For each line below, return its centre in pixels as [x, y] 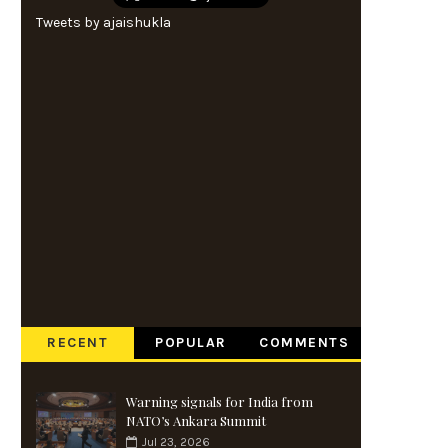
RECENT [78, 343]
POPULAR [191, 343]
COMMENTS [304, 343]
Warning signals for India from [219, 402]
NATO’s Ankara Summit [196, 421]
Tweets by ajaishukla [103, 23]
